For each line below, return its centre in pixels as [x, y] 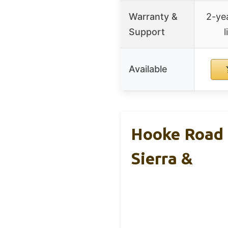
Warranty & [153, 16]
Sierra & [162, 158]
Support [147, 32]
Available [148, 69]
